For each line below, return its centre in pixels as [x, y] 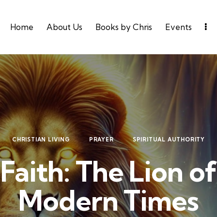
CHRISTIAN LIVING [41, 140]
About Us [64, 27]
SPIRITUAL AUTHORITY [169, 140]
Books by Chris [124, 27]
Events [179, 27]
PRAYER [101, 140]
